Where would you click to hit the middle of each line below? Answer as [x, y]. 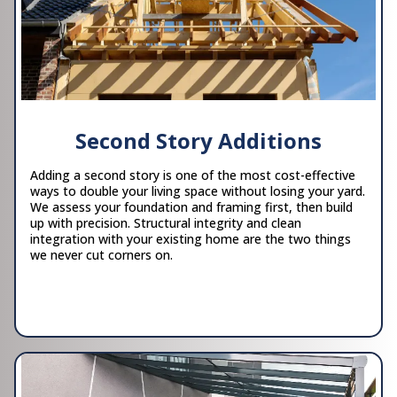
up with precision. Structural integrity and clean [166, 222]
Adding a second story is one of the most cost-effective [193, 175]
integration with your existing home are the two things [191, 238]
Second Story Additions [198, 140]
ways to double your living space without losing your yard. [198, 191]
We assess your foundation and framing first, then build [191, 206]
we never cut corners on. [101, 254]
